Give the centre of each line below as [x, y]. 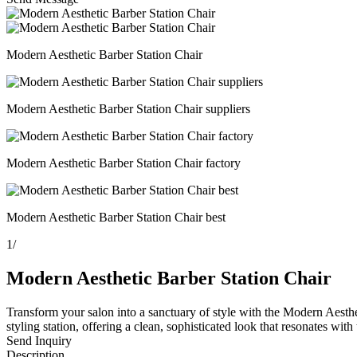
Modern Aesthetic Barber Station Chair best [116, 217]
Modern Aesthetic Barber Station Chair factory [124, 163]
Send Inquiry [39, 340]
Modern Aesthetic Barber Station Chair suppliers [128, 109]
